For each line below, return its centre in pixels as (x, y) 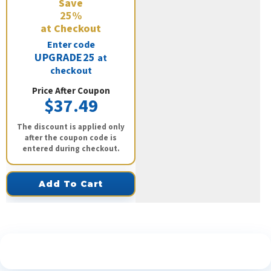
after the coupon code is (71, 138)
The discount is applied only (71, 127)
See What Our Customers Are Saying (135, 251)
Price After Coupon (71, 91)
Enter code (71, 45)
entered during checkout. (71, 149)
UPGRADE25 (65, 58)
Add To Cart (71, 184)
